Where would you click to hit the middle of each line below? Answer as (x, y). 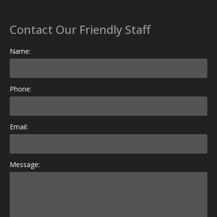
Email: (19, 127)
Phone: (21, 89)
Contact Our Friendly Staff (80, 29)
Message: (25, 164)
